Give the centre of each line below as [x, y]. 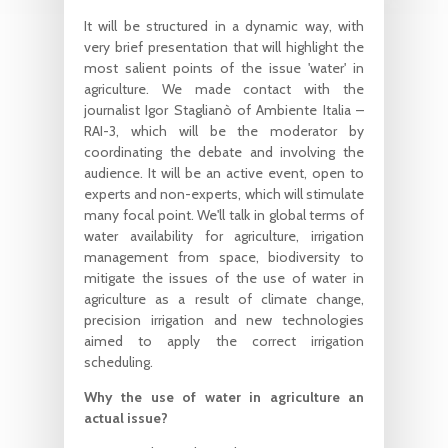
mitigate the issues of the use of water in [224, 277]
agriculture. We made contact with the [224, 88]
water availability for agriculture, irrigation [224, 235]
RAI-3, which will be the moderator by [224, 130]
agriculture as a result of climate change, [224, 298]
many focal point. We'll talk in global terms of [224, 214]
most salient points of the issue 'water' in [224, 67]
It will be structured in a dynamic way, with [224, 25]
